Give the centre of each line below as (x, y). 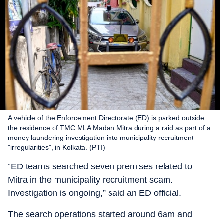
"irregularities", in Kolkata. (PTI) (56, 147)
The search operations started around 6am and (100, 214)
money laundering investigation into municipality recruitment (101, 137)
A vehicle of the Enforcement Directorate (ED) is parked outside (106, 118)
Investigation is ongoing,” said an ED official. (95, 193)
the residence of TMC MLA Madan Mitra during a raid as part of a (109, 128)
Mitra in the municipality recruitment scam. (90, 180)
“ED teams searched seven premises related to (100, 166)
